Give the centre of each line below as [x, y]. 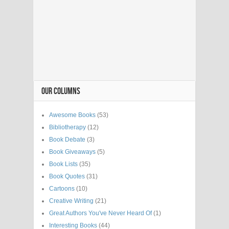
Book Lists [63, 164]
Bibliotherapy [67, 127]
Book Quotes [67, 176]
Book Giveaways [72, 152]
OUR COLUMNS [61, 91]
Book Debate [67, 139]
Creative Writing [71, 201]
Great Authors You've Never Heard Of [100, 213]
